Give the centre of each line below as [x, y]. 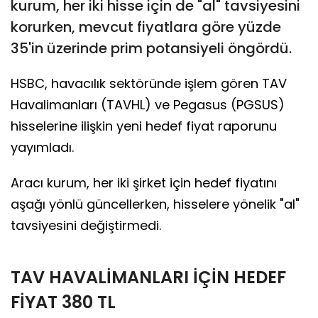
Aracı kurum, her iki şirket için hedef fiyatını [144, 182]
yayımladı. [42, 147]
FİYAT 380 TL [63, 302]
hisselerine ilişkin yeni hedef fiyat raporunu [144, 126]
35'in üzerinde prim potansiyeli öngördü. [151, 48]
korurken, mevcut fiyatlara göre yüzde [146, 27]
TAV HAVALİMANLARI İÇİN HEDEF [148, 277]
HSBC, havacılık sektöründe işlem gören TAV [149, 83]
